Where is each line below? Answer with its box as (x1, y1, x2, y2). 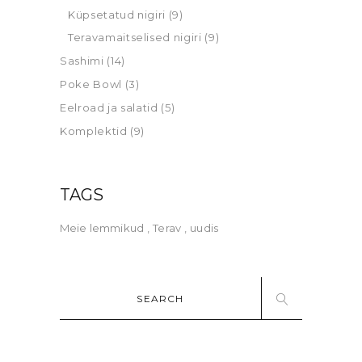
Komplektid (60, 124, 128, 137)
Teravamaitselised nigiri (68, 31, 202, 44)
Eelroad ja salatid (60, 101, 158, 115)
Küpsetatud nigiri (68, 8, 166, 22)
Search (59, 279, 103, 295)
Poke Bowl (60, 78, 122, 91)
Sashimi (60, 54, 104, 68)
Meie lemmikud (60, 221, 144, 235)
